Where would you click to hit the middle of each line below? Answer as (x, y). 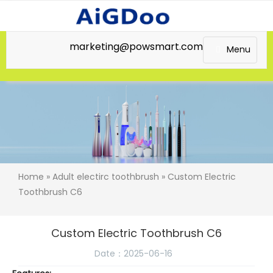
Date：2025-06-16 (133, 254)
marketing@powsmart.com (136, 47)
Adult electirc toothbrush (106, 177)
